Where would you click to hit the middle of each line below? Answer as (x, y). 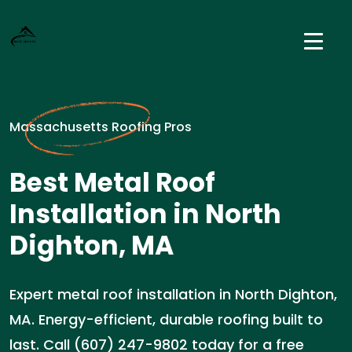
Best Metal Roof (112, 183)
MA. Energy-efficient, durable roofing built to (166, 319)
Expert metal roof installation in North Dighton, (173, 294)
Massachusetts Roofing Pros (101, 127)
